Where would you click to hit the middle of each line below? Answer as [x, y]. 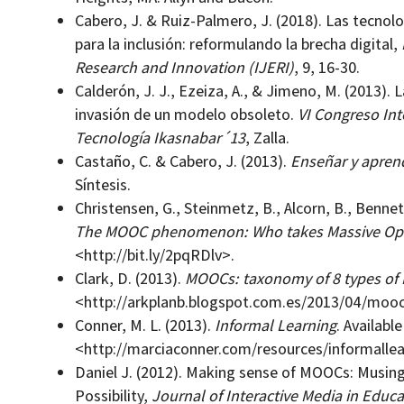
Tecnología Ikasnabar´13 [160, 138]
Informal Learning [275, 326]
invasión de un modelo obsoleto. [186, 115]
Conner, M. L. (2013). [144, 326]
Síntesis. [102, 185]
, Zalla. [267, 138]
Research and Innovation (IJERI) [184, 68]
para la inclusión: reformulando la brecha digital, [238, 44]
